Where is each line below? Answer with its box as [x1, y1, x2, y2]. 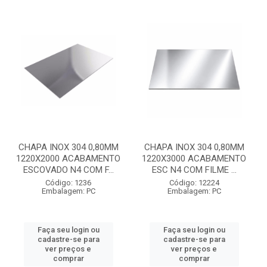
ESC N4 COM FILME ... [151, 164, 237, 175]
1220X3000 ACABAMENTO [142, 153, 246, 164]
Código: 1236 [45, 178, 91, 187]
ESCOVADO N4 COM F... [23, 164, 114, 175]
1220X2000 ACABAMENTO [16, 153, 120, 164]
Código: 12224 [169, 178, 219, 187]
